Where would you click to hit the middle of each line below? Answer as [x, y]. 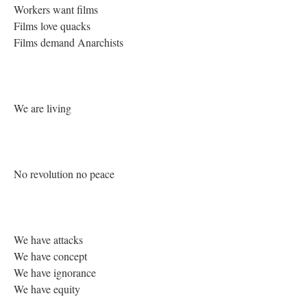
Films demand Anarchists [70, 42]
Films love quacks [54, 26]
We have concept [52, 256]
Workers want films [58, 9]
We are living [44, 108]
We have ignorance [57, 272]
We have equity [49, 289]
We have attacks [50, 240]
